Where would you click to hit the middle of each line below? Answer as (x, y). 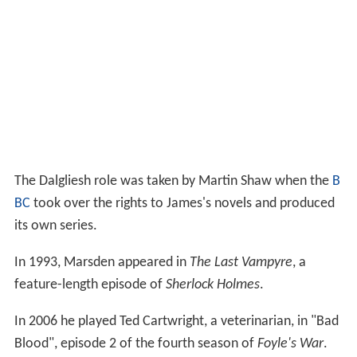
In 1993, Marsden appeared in (102, 262)
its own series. (55, 226)
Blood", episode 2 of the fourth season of (135, 343)
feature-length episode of (90, 284)
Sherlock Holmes (212, 284)
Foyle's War (290, 343)
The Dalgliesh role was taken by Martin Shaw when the (173, 181)
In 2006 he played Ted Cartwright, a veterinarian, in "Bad (176, 321)
